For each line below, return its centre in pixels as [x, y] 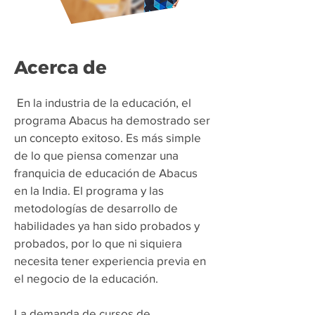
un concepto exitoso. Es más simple [108, 137]
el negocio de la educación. [86, 278]
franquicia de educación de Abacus [106, 173]
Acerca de [60, 67]
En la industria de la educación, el [104, 102]
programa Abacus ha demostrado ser [112, 120]
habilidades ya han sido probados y [107, 225]
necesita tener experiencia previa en [110, 261]
